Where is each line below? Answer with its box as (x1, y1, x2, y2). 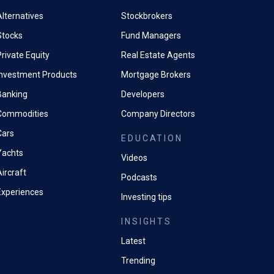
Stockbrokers (121, 11, 173, 21)
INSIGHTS (121, 217, 172, 226)
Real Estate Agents (121, 50, 196, 60)
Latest (121, 236, 146, 246)
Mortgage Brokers (121, 70, 191, 80)
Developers (121, 89, 165, 99)
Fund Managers (121, 31, 182, 40)
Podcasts (121, 172, 158, 182)
